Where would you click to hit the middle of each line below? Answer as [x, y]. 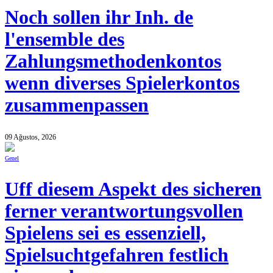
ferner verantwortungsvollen [124, 211]
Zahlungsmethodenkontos [113, 62]
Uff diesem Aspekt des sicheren [133, 190]
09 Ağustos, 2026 [30, 137]
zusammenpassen [77, 105]
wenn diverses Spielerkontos [122, 83]
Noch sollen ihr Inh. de [99, 18]
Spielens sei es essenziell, [105, 233]
